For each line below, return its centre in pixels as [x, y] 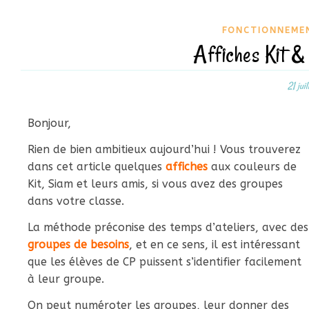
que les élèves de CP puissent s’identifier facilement [165, 262]
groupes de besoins [78, 245]
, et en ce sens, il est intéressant [215, 245]
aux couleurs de [252, 167]
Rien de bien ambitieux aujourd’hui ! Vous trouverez [164, 149]
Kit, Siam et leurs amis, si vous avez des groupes [155, 184]
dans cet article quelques [97, 167]
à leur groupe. [66, 279]
